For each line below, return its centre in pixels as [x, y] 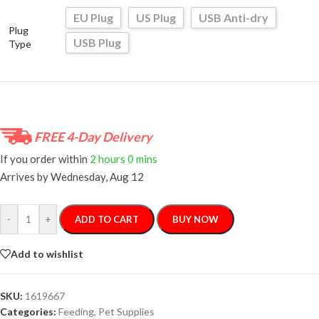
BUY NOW [195, 220]
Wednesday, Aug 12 [97, 177]
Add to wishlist [47, 253]
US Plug [156, 18]
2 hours [108, 158]
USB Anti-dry [234, 18]
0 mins [142, 158]
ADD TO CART [107, 220]
